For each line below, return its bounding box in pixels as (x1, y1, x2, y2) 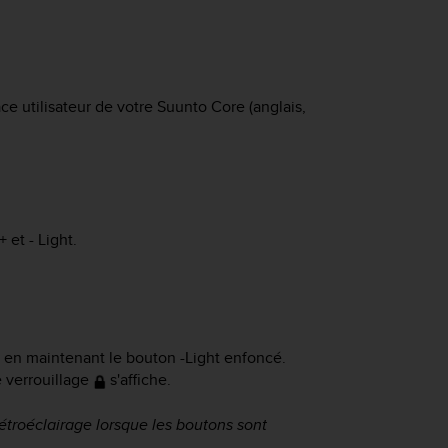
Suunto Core (157, 94, 245, 118)
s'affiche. (106, 367, 172, 391)
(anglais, (245, 94, 306, 118)
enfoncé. (220, 345, 286, 369)
